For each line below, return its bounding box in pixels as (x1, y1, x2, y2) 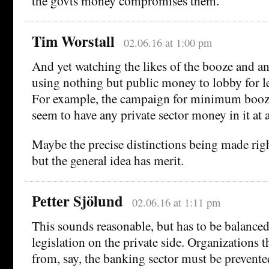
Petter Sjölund (32, 190, 123, 211)
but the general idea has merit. (32, 151, 184, 169)
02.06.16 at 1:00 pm (123, 35, 212, 50)
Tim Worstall (32, 30, 115, 52)
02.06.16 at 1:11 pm (131, 195, 220, 210)
